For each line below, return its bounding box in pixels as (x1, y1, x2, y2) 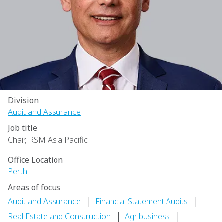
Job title (8, 122, 37, 133)
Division (8, 95, 39, 106)
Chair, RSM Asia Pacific (8, 134, 88, 145)
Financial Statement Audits (95, 196, 188, 207)
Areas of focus (8, 182, 60, 193)
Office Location (8, 154, 63, 165)
